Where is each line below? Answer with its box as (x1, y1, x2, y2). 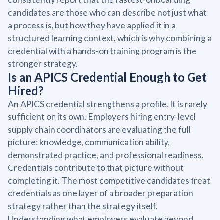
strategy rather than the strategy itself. (8, 200, 158, 211)
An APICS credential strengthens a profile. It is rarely (8, 98, 207, 109)
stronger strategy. (8, 58, 78, 69)
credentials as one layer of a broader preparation (8, 188, 193, 198)
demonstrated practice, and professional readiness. (8, 149, 204, 160)
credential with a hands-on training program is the (8, 45, 196, 56)
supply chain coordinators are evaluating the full (8, 124, 191, 135)
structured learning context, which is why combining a (8, 32, 212, 43)
